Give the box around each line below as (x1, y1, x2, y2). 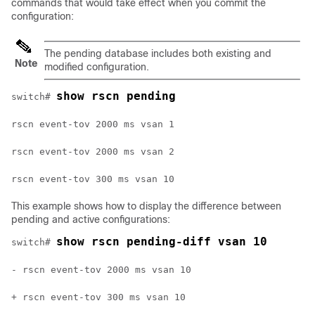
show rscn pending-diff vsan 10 (56, 235, 267, 248)
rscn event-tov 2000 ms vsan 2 (11, 146, 174, 157)
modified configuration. (44, 61, 149, 72)
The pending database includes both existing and (44, 48, 271, 59)
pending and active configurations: (11, 214, 170, 225)
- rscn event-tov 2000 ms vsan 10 (11, 264, 191, 275)
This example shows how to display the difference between (11, 200, 281, 212)
